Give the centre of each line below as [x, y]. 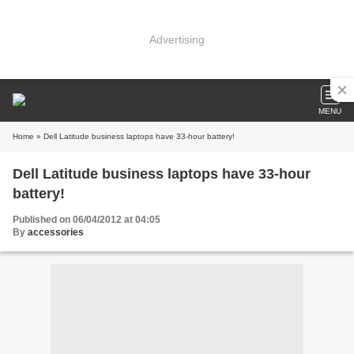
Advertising [177, 39]
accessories [56, 232]
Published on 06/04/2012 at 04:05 [87, 220]
